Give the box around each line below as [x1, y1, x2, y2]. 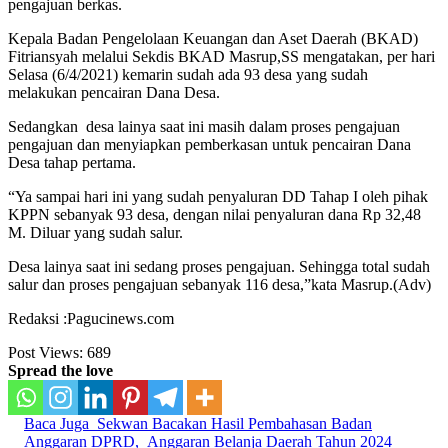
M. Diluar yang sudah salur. [8, 223, 183, 241]
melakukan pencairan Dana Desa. [8, 83, 220, 101]
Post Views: [8, 343, 83, 361]
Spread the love [8, 361, 113, 379]
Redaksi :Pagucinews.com [8, 309, 174, 327]
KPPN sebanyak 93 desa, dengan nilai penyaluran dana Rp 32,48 [8, 205, 421, 223]
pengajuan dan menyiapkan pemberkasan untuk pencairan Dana [8, 135, 411, 153]
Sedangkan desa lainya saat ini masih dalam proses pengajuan [8, 117, 400, 135]
